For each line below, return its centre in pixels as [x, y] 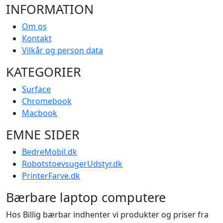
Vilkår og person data [62, 50]
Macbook [40, 113]
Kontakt [37, 38]
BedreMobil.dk [50, 152]
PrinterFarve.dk [51, 175]
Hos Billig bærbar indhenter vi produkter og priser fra [107, 214]
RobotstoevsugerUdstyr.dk [72, 164]
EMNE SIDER [43, 134]
